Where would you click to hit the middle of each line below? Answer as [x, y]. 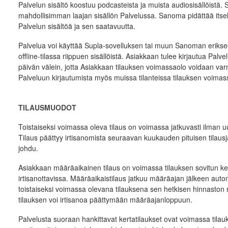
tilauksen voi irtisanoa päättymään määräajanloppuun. [105, 199]
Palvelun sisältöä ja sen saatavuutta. [77, 26]
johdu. [28, 148]
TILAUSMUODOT [47, 107]
